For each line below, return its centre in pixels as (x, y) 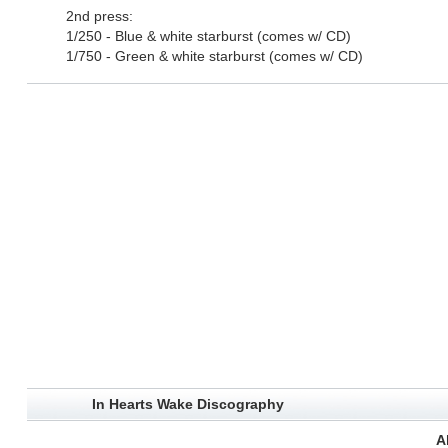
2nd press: (99, 16)
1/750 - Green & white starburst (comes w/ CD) (214, 56)
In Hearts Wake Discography (187, 404)
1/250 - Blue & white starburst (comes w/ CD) (208, 36)
